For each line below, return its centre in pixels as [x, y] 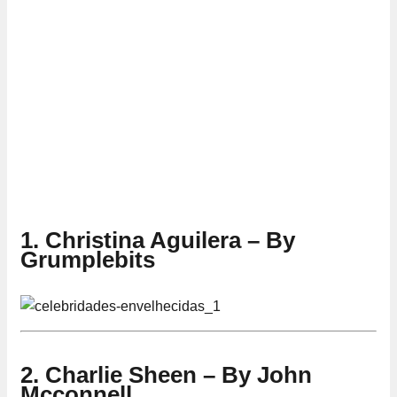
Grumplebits [88, 259]
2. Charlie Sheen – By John [166, 374]
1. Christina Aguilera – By [158, 240]
